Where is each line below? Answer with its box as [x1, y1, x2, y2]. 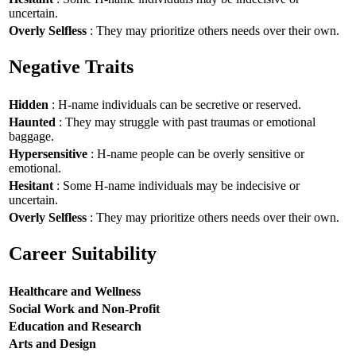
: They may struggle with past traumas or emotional [56, 114, 315, 129]
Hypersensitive [9, 146, 87, 161]
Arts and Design [9, 336, 96, 350]
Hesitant [9, 178, 53, 192]
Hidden [9, 97, 48, 111]
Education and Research [9, 319, 141, 333]
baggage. [9, 129, 54, 143]
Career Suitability [9, 243, 157, 265]
